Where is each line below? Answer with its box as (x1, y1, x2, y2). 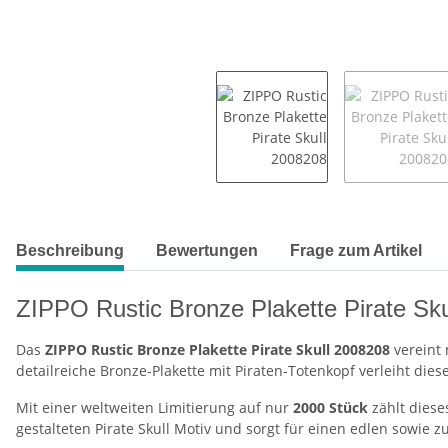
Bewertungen (156, 242, 258, 260)
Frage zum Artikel (290, 242, 422, 260)
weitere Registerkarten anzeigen (15, 231, 232, 251)
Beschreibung (16, 242, 124, 260)
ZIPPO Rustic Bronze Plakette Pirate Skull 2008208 (45, 340, 390, 360)
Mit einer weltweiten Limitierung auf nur (16, 398, 293, 418)
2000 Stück (293, 398, 368, 418)
